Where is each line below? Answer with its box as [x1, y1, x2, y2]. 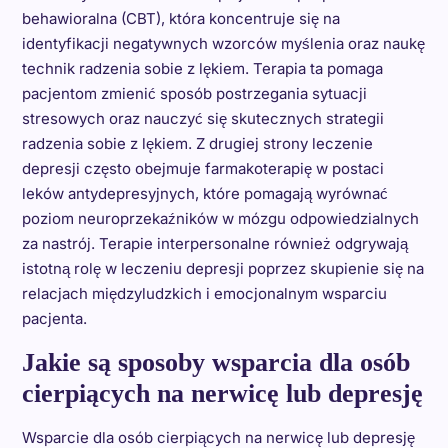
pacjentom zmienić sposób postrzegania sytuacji [21, 84, 367, 104]
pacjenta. [21, 309, 87, 329]
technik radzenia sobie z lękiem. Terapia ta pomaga [21, 59, 383, 79]
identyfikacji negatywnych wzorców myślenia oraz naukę [21, 34, 425, 54]
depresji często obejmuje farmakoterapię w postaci [21, 159, 384, 179]
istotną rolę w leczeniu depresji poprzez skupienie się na [21, 259, 424, 279]
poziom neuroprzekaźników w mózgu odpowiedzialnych [21, 209, 419, 229]
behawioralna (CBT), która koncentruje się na [21, 9, 340, 29]
